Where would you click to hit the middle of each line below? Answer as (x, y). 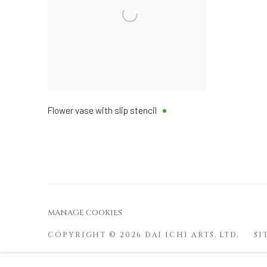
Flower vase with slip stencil (102, 110)
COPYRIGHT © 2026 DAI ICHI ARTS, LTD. (144, 235)
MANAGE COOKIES (85, 212)
